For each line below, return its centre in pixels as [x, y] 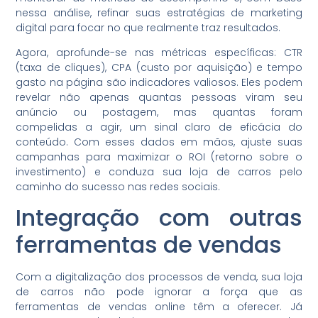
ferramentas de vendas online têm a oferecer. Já [159, 307]
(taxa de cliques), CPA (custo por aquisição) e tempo [159, 67]
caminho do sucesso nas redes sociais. [118, 186]
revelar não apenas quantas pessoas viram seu [159, 97]
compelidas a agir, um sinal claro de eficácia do [159, 127]
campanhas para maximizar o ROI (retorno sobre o [159, 157]
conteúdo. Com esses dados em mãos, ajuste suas [159, 142]
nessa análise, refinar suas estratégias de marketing [159, 12]
